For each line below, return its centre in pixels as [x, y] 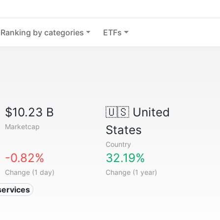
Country [118, 144]
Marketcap [23, 126]
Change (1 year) [131, 172]
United [149, 112]
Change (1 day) [30, 172]
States [124, 130]
